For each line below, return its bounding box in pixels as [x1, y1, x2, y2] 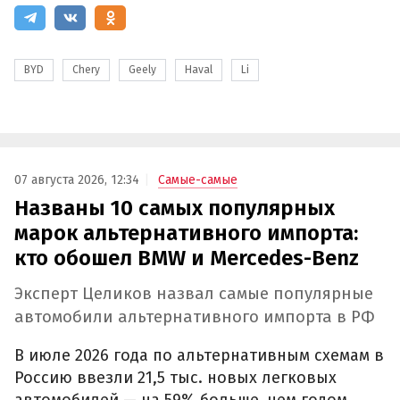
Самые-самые [158, 171, 237, 187]
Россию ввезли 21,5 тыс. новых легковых [14, 368, 337, 388]
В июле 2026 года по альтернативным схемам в [14, 346, 384, 366]
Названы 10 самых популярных [14, 195, 335, 221]
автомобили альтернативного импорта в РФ [14, 306, 375, 327]
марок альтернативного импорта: [14, 220, 358, 246]
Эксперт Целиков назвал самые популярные [14, 283, 373, 304]
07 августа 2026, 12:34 [14, 171, 139, 187]
